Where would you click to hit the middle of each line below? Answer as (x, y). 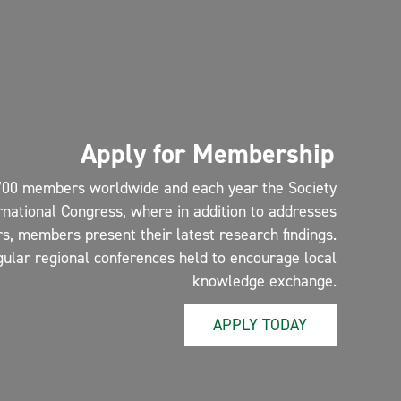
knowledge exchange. (264, 281)
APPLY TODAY (260, 325)
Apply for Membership (207, 154)
